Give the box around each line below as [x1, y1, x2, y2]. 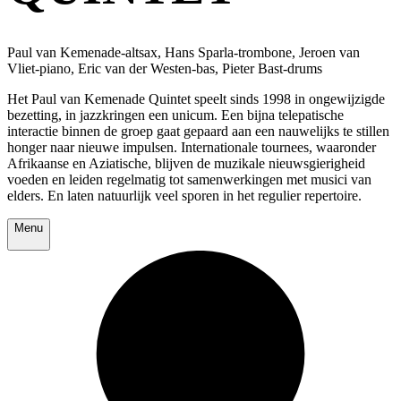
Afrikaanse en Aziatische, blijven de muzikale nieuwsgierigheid [7, 156, 365, 172]
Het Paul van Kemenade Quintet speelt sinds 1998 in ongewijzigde [7, 91, 385, 107]
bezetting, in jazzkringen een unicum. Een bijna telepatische [7, 107, 344, 124]
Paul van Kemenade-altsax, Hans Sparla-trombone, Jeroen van [7, 45, 360, 61]
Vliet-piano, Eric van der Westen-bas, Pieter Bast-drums [7, 61, 322, 77]
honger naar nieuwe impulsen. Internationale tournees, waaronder [7, 140, 376, 156]
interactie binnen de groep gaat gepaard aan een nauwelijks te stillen [7, 124, 389, 140]
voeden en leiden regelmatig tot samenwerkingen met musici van [7, 172, 371, 188]
